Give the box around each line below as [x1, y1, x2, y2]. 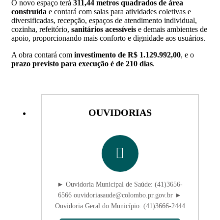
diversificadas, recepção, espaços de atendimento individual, [11, 16, 197, 25]
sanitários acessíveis [71, 25, 136, 33]
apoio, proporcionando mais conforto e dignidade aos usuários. [11, 33, 205, 42]
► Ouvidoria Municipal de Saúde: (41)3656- [57, 180, 183, 188]
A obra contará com [11, 50, 74, 59]
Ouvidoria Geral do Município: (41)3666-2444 [55, 202, 185, 210]
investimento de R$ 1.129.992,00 [74, 50, 181, 59]
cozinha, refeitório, [11, 25, 71, 33]
